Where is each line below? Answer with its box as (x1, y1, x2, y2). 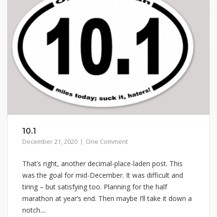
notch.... (22, 205, 46, 215)
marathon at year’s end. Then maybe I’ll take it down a (22, 193, 192, 203)
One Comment (86, 137, 128, 146)
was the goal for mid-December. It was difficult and (22, 170, 183, 180)
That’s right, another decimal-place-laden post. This (22, 158, 183, 168)
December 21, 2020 (22, 137, 77, 146)
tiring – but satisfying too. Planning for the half (22, 182, 167, 191)
